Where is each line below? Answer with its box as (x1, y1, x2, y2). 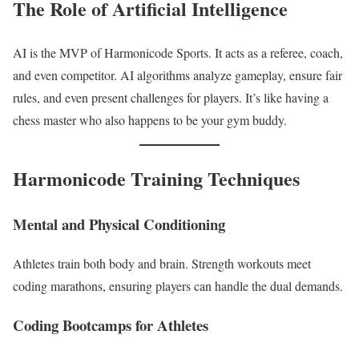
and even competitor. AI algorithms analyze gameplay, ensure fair (13, 67, 342, 84)
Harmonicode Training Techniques (13, 164, 300, 193)
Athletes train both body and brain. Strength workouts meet (13, 254, 311, 272)
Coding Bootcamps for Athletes (13, 313, 208, 336)
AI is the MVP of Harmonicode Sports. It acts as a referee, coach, (13, 44, 343, 62)
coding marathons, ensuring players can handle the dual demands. (13, 276, 343, 294)
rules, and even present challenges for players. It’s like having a (13, 89, 329, 107)
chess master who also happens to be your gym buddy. (13, 111, 287, 129)
